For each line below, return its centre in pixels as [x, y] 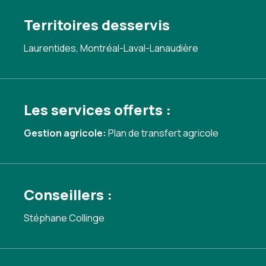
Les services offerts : [97, 110]
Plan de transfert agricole [163, 133]
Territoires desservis [97, 25]
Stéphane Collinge [64, 218]
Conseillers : [68, 194]
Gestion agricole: [66, 133]
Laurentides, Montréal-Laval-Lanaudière [111, 48]
